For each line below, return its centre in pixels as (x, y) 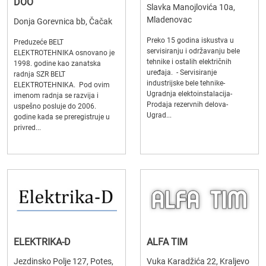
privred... (27, 128)
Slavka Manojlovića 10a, (191, 7)
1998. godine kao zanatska (57, 64)
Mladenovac (169, 20)
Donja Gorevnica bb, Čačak (63, 22)
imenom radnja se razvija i (56, 96)
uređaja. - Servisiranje (182, 73)
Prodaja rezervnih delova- (187, 105)
